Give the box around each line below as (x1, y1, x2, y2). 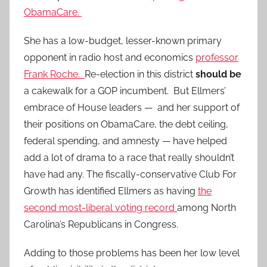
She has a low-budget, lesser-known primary (24, 35, 222, 47)
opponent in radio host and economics (24, 52, 195, 64)
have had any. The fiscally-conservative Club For (24, 169, 237, 181)
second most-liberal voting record (24, 202, 177, 214)
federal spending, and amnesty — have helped (24, 135, 227, 147)
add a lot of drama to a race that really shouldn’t (24, 152, 234, 164)
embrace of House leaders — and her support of (24, 102, 240, 114)
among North (177, 202, 236, 214)
